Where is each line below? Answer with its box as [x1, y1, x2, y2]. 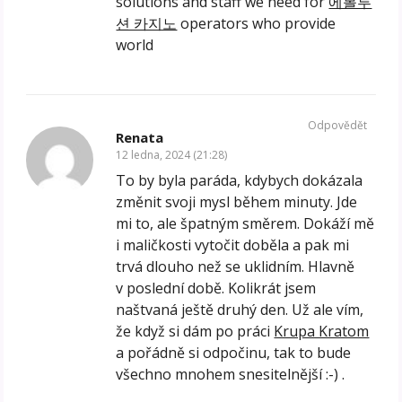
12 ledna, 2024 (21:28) [116, 147, 228, 163]
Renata [116, 128, 164, 147]
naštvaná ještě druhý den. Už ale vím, [116, 300, 364, 320]
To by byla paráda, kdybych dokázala [116, 170, 363, 191]
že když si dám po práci [116, 321, 275, 342]
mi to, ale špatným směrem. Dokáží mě [116, 214, 375, 234]
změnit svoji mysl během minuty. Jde [116, 192, 358, 213]
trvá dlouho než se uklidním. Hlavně [116, 257, 355, 277]
